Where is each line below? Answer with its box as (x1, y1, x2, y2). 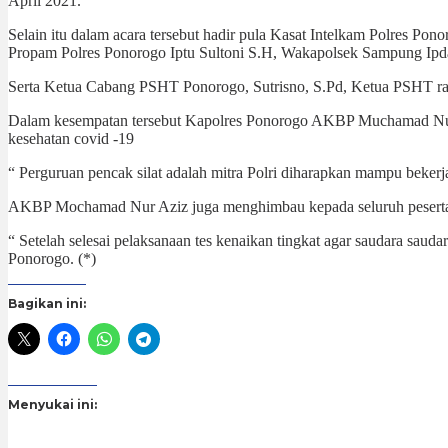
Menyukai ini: (8, 396, 97, 412)
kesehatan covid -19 (8, 129, 134, 147)
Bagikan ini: (8, 295, 86, 311)
